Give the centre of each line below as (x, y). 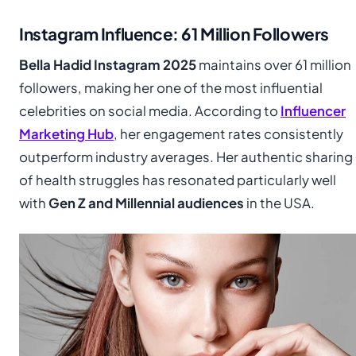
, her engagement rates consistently (228, 133)
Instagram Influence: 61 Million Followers (174, 33)
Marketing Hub (66, 133)
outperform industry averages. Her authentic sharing (186, 157)
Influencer (313, 110)
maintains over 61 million (274, 64)
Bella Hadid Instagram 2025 (108, 64)
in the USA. (279, 203)
